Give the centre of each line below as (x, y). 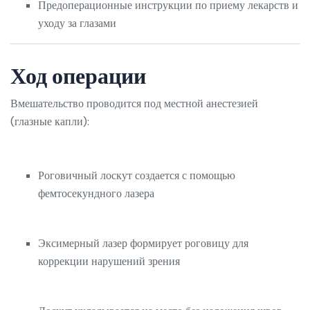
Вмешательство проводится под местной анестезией (134, 104)
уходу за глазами (77, 24)
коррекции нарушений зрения (109, 262)
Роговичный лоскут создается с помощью (137, 176)
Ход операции (78, 76)
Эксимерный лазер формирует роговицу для (143, 244)
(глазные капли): (50, 122)
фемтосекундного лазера (96, 194)
